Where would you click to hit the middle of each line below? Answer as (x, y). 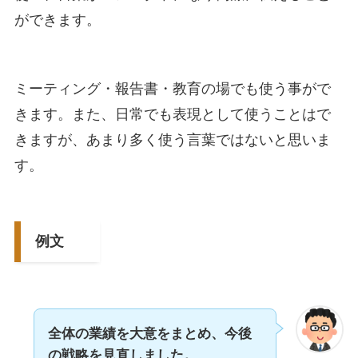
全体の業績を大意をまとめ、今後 (149, 334)
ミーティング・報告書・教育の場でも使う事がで (172, 88)
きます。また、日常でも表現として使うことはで (172, 114)
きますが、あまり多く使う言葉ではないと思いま (172, 139)
